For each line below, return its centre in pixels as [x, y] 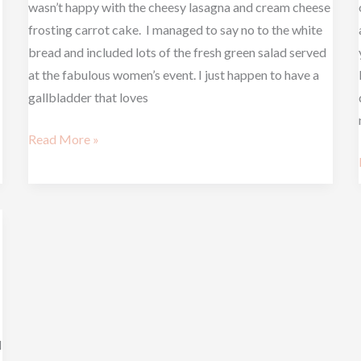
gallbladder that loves [88, 98]
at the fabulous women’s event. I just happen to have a [173, 75]
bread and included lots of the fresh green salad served [177, 52]
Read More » [63, 139]
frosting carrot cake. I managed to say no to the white [175, 30]
